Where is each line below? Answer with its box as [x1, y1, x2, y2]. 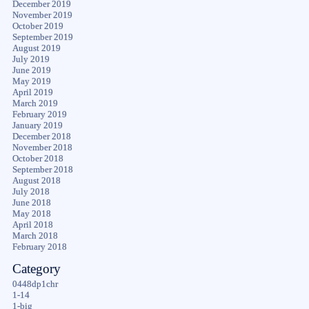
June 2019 [12, 65, 51, 75]
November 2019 [12, 10, 72, 20]
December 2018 [12, 131, 71, 141]
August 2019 [12, 43, 61, 53]
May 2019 [12, 76, 51, 86]
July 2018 [12, 186, 50, 197]
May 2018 [12, 208, 51, 219]
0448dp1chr [12, 279, 58, 289]
